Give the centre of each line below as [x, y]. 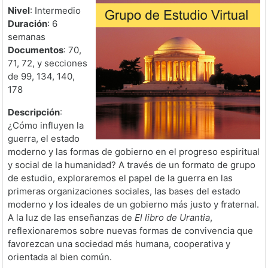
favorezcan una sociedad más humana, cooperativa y [119, 244]
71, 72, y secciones [48, 63]
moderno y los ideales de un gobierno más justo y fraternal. [133, 204]
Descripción [34, 112]
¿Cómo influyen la [46, 125]
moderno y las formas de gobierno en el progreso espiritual [134, 152]
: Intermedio [55, 10]
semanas [27, 37]
